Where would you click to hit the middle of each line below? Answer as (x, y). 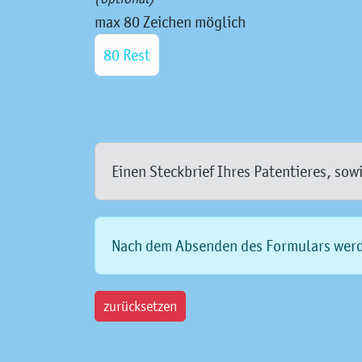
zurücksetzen (140, 307)
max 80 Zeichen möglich (172, 22)
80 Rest (127, 55)
